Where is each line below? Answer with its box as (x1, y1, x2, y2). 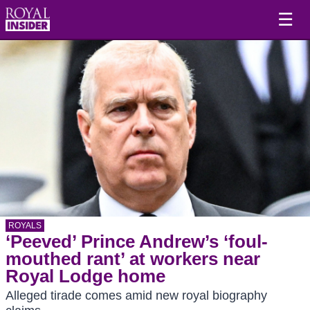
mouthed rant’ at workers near (6, 249, 260, 268)
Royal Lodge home (6, 266, 165, 286)
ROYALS (8, 221, 42, 230)
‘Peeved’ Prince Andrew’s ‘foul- (6, 232, 268, 251)
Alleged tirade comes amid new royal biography (6, 289, 267, 302)
